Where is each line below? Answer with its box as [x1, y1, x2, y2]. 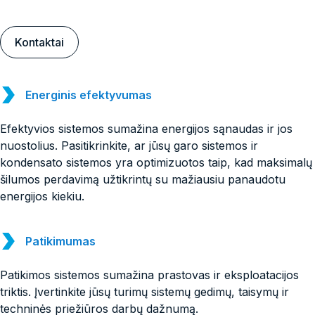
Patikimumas [25, 233, 96, 248]
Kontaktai [15, 34, 64, 49]
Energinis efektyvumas [25, 87, 152, 102]
